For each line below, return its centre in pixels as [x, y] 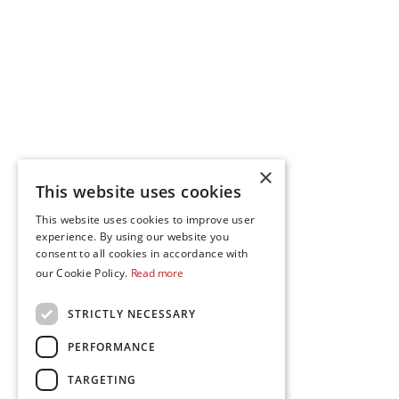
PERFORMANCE [112, 346]
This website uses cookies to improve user [146, 220]
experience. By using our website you [132, 236]
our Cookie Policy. [83, 273]
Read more [157, 273]
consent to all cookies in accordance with [142, 253]
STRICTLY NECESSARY [132, 313]
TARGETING [102, 379]
